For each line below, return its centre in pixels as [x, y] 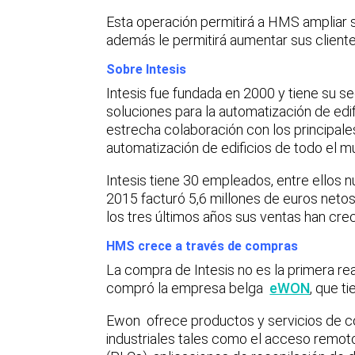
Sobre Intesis [147, 69]
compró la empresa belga [187, 288]
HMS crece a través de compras [202, 246]
